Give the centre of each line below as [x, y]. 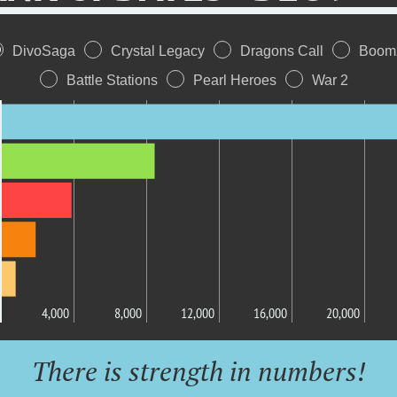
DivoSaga [43, 51]
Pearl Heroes [235, 81]
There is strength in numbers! [198, 371]
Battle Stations [112, 81]
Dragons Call [281, 51]
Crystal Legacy [157, 51]
